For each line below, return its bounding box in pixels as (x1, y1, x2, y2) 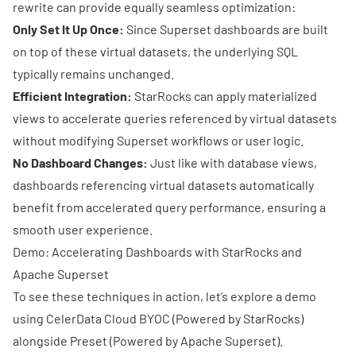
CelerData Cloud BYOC (46, 310, 170, 326)
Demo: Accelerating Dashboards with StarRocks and (13, 243, 302, 259)
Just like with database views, (148, 154, 317, 170)
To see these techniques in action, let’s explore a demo (13, 288, 316, 304)
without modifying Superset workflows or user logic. (13, 132, 304, 148)
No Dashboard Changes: (13, 154, 148, 170)
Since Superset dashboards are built (124, 21, 328, 37)
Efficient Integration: (13, 87, 132, 103)
